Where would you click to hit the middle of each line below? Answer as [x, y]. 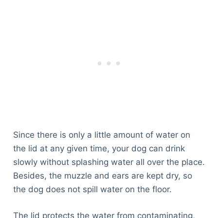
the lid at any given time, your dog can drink [99, 149]
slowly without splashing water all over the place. [109, 162]
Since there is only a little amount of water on [101, 135]
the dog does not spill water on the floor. [92, 190]
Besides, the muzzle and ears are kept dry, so [102, 176]
